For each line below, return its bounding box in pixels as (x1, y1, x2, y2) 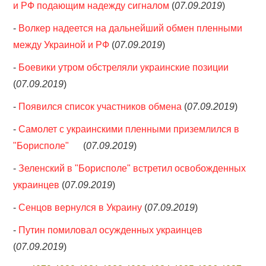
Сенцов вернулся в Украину (18, 202, 142, 213)
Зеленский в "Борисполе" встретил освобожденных (18, 163, 246, 173)
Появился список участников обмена (18, 102, 182, 112)
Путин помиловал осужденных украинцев (18, 225, 203, 235)
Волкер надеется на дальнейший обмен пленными (18, 23, 243, 33)
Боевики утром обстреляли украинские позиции (18, 62, 229, 72)
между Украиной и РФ (13, 40, 110, 50)
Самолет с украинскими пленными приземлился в (18, 124, 240, 134)
